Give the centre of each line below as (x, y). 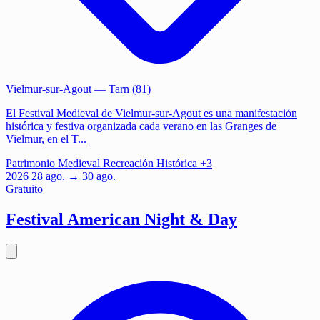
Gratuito (24, 189)
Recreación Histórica (150, 163)
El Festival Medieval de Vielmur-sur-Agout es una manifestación (151, 113)
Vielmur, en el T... (46, 139)
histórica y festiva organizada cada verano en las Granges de (141, 126)
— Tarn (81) (121, 89)
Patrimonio (30, 163)
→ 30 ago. (92, 176)
